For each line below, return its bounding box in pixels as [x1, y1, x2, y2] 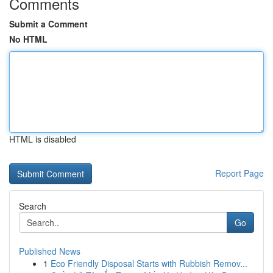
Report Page [215, 167, 264, 179]
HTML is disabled [9, 133, 76, 145]
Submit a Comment [9, 18, 88, 30]
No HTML [9, 33, 48, 45]
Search [19, 200, 46, 212]
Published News [19, 245, 80, 257]
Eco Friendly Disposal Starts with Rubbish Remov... [51, 257, 247, 269]
